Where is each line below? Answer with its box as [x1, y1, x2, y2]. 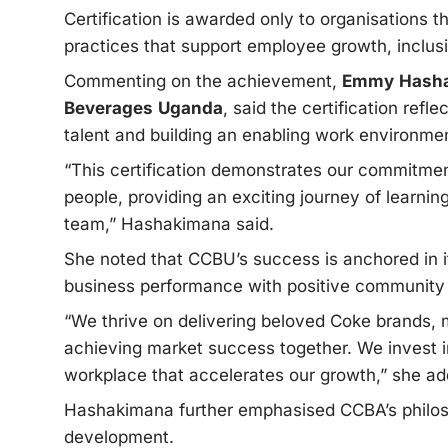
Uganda [158, 97, 223, 118]
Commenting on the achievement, [64, 70, 342, 91]
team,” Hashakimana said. [64, 213, 274, 234]
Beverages [64, 97, 153, 118]
